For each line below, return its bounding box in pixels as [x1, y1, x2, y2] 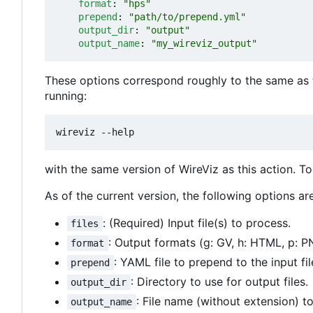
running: [45, 89, 87, 103]
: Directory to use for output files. [130, 275, 308, 289]
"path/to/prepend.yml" [129, 11, 246, 23]
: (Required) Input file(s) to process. [102, 216, 291, 231]
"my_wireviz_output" [151, 38, 257, 50]
